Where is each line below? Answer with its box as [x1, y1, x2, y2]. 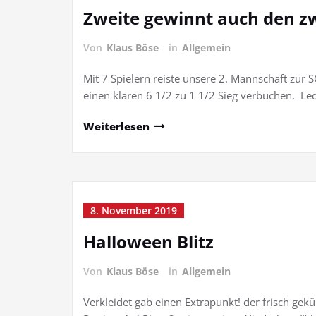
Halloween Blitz [83, 230, 214, 253]
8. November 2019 [90, 204, 177, 217]
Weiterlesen [83, 119, 150, 133]
